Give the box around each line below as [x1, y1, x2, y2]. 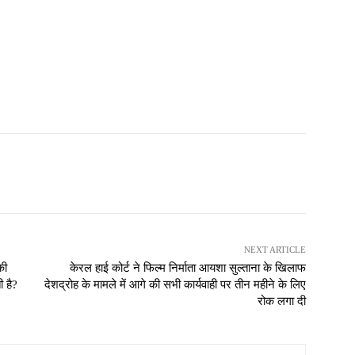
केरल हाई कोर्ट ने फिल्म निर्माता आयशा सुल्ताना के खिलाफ [69, 261, 306, 275]
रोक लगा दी [257, 295, 306, 308]
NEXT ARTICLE [243, 245, 306, 255]
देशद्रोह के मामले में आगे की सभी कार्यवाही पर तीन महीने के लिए [44, 278, 306, 292]
